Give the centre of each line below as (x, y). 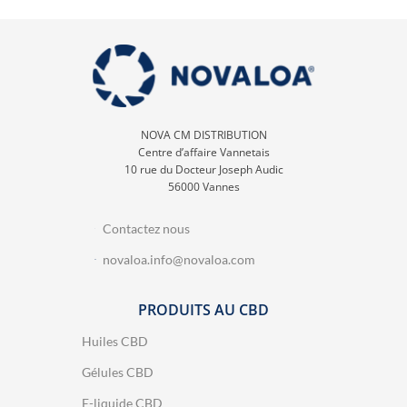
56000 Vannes (203, 186)
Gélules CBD (118, 372)
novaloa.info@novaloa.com (179, 259)
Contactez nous (146, 228)
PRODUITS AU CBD (203, 309)
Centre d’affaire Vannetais (203, 152)
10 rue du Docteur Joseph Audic (203, 169)
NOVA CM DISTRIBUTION (203, 134)
